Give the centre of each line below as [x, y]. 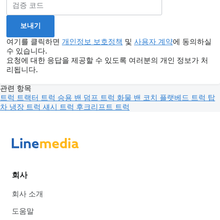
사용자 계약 [153, 41]
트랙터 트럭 [37, 97]
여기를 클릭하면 [34, 41]
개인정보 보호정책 [92, 41]
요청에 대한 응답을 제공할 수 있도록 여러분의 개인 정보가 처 [107, 60]
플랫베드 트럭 [184, 97]
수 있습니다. [27, 51]
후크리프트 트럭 [103, 107]
